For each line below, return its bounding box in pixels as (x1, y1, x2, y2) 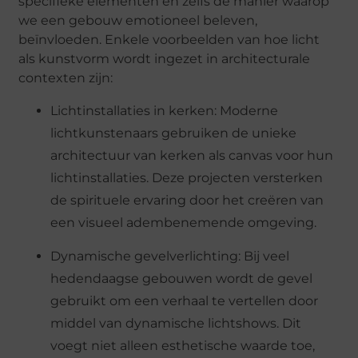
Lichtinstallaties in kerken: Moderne (50, 102, 279, 118)
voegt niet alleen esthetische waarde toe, (50, 338, 316, 354)
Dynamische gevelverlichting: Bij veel (50, 249, 290, 265)
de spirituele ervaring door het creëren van (50, 192, 324, 208)
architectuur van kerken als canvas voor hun (50, 147, 334, 163)
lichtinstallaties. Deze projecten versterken (50, 169, 324, 185)
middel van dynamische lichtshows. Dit (50, 316, 302, 332)
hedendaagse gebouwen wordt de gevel (50, 271, 313, 287)
